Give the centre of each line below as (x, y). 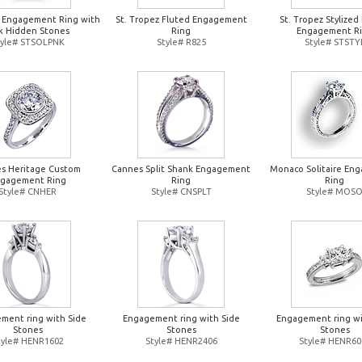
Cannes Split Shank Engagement (181, 169)
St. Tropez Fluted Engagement (181, 19)
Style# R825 (181, 42)
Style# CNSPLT (181, 192)
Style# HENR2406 (181, 341)
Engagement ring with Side (181, 318)
